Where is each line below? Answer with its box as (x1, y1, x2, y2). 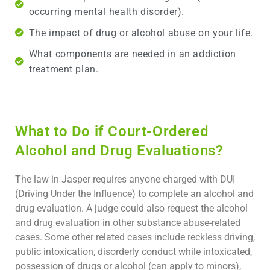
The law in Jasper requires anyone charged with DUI (15, 173, 235, 185)
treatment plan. (28, 63, 99, 75)
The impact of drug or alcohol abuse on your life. (28, 27, 253, 39)
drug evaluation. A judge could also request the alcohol (15, 202, 248, 214)
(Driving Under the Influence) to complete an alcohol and (15, 187, 254, 199)
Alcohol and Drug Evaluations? (15, 142, 224, 159)
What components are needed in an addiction (28, 48, 236, 60)
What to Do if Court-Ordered (15, 122, 209, 140)
